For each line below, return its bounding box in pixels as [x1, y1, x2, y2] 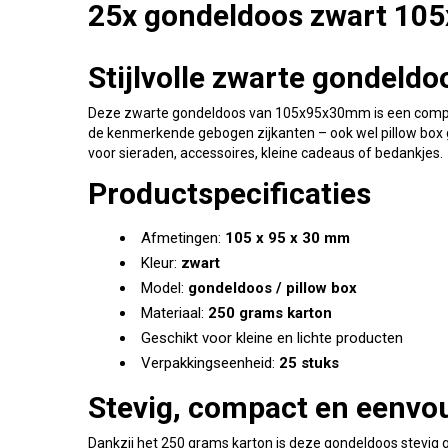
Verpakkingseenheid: [141, 354, 279, 373]
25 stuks [279, 354, 339, 373]
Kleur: [141, 254, 181, 273]
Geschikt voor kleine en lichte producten [141, 329, 403, 348]
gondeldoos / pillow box [188, 279, 357, 298]
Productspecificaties [88, 176, 371, 212]
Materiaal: [141, 304, 208, 323]
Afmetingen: [141, 229, 225, 248]
